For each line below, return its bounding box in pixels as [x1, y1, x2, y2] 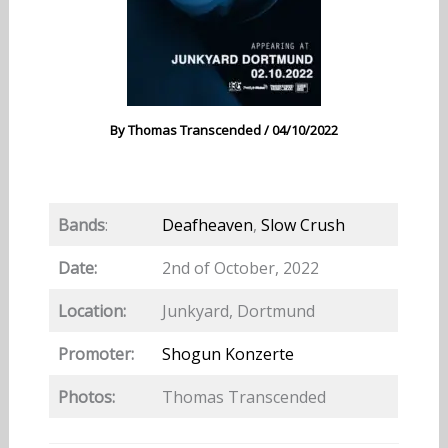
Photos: [57, 385, 115, 408]
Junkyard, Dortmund [161, 299, 315, 322]
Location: [57, 299, 126, 322]
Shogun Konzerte [161, 342, 294, 365]
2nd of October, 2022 [161, 256, 319, 279]
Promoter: [57, 342, 134, 365]
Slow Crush [260, 213, 345, 236]
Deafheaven [161, 213, 253, 236]
